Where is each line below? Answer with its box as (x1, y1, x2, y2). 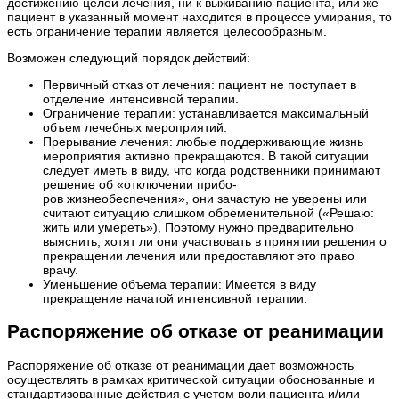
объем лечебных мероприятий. (43, 119, 227, 134)
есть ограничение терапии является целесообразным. (7, 23, 327, 38)
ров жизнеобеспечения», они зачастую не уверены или (43, 191, 367, 206)
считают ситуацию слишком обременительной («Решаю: (43, 205, 374, 220)
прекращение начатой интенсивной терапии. (43, 290, 307, 305)
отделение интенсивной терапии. (43, 91, 239, 106)
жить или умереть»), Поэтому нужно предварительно (43, 219, 354, 234)
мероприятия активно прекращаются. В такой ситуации (43, 148, 369, 163)
